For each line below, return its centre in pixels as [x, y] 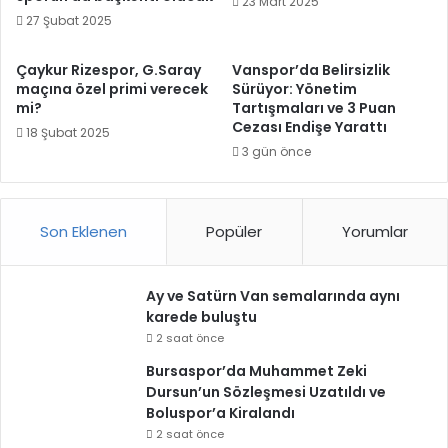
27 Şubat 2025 [69, 21]
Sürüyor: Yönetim [294, 89]
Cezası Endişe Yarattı [309, 127]
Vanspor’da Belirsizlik [311, 70]
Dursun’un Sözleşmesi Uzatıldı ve [266, 392]
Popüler [234, 232]
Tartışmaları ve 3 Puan [314, 108]
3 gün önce [276, 152]
